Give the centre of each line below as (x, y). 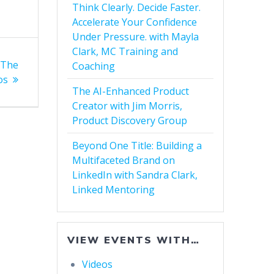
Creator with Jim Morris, (128, 106)
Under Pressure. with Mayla (136, 37)
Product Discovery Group (130, 121)
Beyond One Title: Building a (137, 146)
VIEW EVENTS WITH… (134, 240)
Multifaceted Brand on (124, 161)
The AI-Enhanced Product (131, 91)
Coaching (94, 66)
